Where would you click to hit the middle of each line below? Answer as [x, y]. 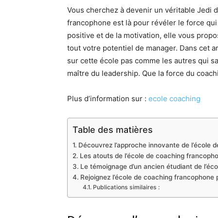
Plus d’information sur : [108, 99]
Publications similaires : [126, 187]
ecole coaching [174, 99]
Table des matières [113, 129]
